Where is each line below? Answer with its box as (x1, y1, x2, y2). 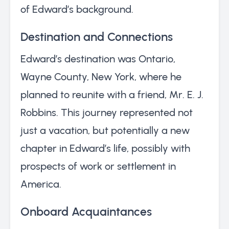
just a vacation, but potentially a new (20, 124, 190, 136)
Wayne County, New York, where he (20, 70, 181, 83)
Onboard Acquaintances (20, 204, 152, 219)
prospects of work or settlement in (20, 159, 176, 172)
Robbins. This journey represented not (20, 106, 193, 119)
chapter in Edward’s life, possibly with (20, 142, 190, 154)
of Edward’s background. (20, 3, 133, 15)
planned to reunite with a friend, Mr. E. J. (20, 88, 203, 101)
